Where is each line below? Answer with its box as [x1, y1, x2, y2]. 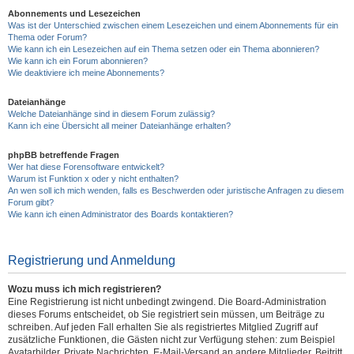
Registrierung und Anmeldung [8, 254, 175, 267]
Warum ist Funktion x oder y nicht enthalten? [8, 174, 179, 183]
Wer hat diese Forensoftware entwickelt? [8, 162, 164, 171]
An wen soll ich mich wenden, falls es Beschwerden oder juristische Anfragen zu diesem [8, 186, 344, 195]
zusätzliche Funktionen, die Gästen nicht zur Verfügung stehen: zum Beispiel [8, 334, 335, 345]
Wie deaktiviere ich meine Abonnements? [8, 68, 164, 77]
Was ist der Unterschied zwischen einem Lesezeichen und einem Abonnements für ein [8, 21, 338, 30]
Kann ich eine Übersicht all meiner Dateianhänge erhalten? [8, 121, 231, 130]
